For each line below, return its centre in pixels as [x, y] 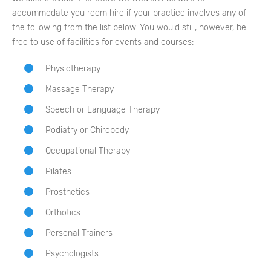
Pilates [58, 172]
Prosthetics [67, 192]
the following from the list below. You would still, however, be [129, 28]
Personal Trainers [79, 233]
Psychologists [72, 254]
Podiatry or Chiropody [87, 131]
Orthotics [63, 213]
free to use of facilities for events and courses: [103, 42]
